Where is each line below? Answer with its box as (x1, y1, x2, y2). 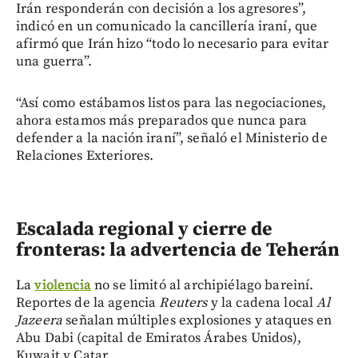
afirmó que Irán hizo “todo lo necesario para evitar (16, 34, 329, 53)
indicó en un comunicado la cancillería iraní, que (16, 17, 318, 35)
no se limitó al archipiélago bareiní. (90, 276, 314, 294)
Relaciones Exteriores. (16, 146, 154, 165)
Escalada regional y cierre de (16, 217, 272, 241)
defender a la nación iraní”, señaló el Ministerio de (16, 129, 328, 147)
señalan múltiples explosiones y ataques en (62, 311, 332, 329)
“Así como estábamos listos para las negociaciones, (16, 93, 327, 112)
